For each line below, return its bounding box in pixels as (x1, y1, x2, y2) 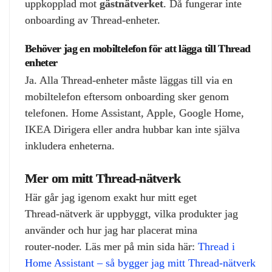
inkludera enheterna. (25, 139, 115, 152)
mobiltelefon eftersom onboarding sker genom (25, 90, 229, 103)
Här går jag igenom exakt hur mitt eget (25, 191, 197, 203)
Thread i (198, 240, 235, 253)
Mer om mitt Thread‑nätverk (25, 171, 180, 186)
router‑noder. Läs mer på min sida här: (25, 240, 198, 253)
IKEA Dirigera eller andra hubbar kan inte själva (25, 123, 240, 135)
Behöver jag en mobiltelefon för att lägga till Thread (25, 42, 251, 55)
